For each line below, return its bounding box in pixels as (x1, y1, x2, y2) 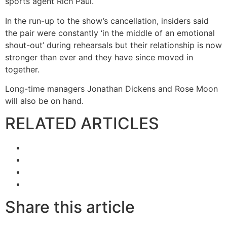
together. (5, 64, 40, 74)
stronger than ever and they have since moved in (5, 52, 193, 62)
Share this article (5, 197, 135, 217)
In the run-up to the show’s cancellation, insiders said (5, 15, 209, 26)
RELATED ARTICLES (5, 113, 159, 134)
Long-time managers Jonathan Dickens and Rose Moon (5, 84, 218, 94)
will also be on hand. (5, 96, 84, 106)
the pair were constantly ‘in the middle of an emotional (5, 27, 215, 38)
